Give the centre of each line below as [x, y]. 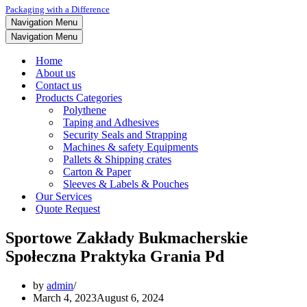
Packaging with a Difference [58, 9]
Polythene [85, 110]
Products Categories [79, 98]
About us [56, 73]
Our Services [64, 196]
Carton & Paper [97, 172]
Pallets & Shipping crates [117, 159]
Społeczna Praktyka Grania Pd [115, 256]
